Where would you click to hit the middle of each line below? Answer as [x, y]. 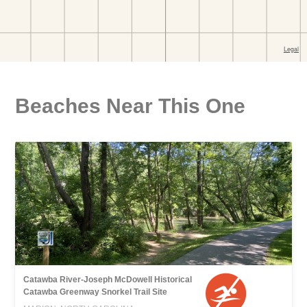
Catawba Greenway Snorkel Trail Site [96, 292]
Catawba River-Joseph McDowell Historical [108, 280]
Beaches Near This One [131, 106]
